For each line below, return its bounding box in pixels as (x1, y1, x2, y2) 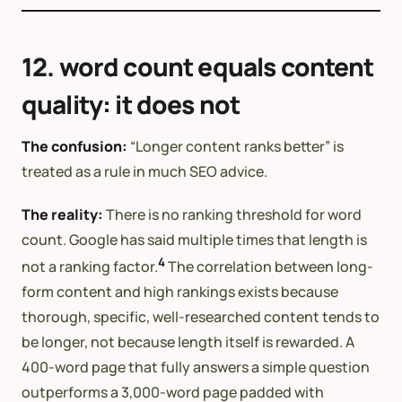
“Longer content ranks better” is (127, 135, 344, 156)
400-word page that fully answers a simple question (22, 356, 370, 377)
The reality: (22, 204, 103, 224)
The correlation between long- (165, 256, 373, 276)
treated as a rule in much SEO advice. (22, 161, 267, 181)
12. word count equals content (22, 48, 374, 83)
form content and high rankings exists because (22, 281, 338, 301)
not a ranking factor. (22, 256, 158, 276)
